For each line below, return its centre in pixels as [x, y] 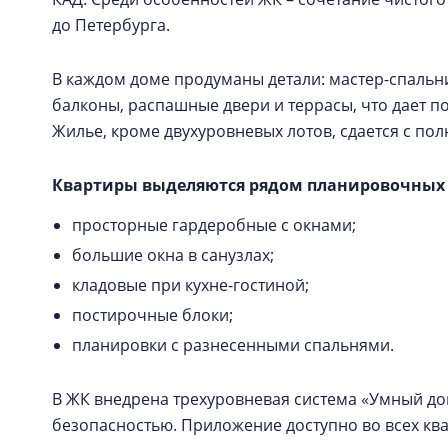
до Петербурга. [111, 25]
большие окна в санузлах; [175, 255]
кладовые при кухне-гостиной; [192, 285]
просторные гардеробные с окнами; [216, 225]
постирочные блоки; [154, 315]
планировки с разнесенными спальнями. [235, 345]
